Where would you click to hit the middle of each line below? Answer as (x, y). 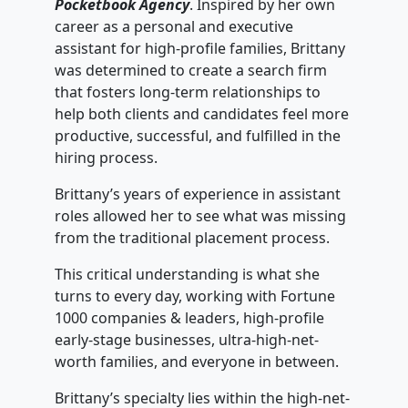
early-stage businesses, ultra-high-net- (187, 340)
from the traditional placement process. (192, 238)
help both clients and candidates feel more (202, 114)
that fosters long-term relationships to (188, 92)
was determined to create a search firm (191, 71)
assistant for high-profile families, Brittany (200, 49)
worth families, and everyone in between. (197, 362)
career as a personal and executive (174, 27)
